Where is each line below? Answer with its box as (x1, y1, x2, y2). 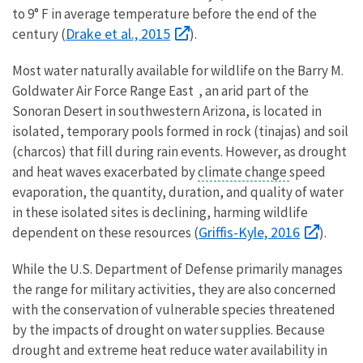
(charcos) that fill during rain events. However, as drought (12, 142, 347, 160)
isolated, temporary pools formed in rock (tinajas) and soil (12, 122, 348, 140)
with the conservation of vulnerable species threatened (12, 300, 335, 318)
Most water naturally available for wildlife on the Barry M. (12, 61, 344, 79)
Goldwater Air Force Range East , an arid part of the (12, 81, 309, 100)
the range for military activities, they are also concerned (12, 280, 336, 298)
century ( (12, 24, 66, 43)
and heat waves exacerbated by (12, 162, 198, 181)
